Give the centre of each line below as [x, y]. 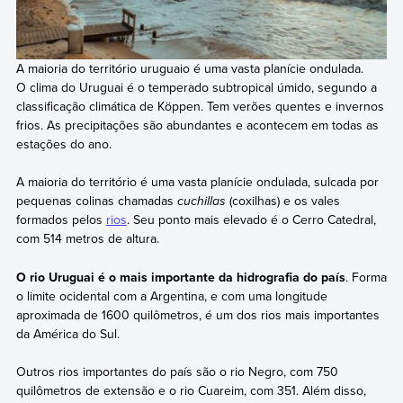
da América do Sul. [67, 333]
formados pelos [61, 220]
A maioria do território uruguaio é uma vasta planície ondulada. [189, 69]
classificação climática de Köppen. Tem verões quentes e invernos [200, 107]
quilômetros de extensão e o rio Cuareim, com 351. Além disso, [191, 390]
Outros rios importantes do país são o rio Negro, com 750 [177, 371]
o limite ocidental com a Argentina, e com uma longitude [171, 296]
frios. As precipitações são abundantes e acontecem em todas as [197, 125]
